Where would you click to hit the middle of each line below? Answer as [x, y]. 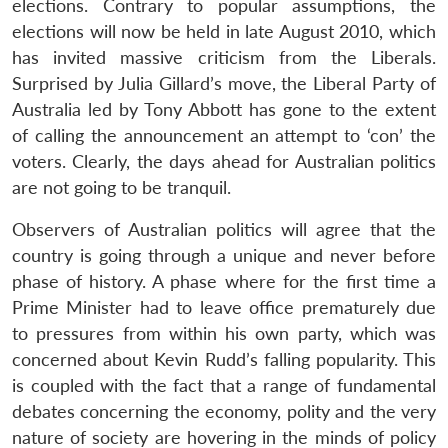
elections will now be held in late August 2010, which [224, 31]
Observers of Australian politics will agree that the [224, 229]
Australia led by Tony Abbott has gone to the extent [224, 109]
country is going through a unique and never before [224, 255]
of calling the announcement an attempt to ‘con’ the [224, 135]
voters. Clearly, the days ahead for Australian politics [224, 161]
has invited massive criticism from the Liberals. [224, 57]
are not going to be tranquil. [121, 187]
